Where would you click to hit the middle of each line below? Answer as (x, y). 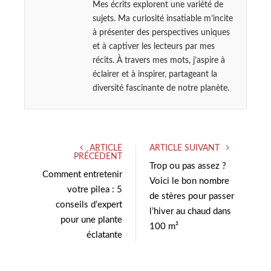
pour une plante (91, 220)
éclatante (104, 235)
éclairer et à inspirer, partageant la (155, 74)
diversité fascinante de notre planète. (161, 88)
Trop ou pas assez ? (188, 166)
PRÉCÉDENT (98, 156)
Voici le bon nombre (189, 181)
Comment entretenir (82, 174)
